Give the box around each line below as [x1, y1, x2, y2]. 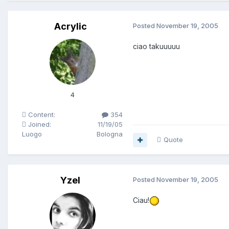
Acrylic [54, 21, 87, 32]
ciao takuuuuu [133, 42, 180, 51]
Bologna [97, 130, 123, 139]
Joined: [26, 120, 51, 129]
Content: [26, 110, 55, 119]
